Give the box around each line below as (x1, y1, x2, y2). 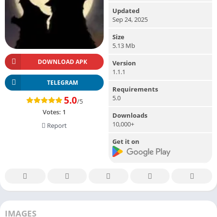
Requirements (112, 84, 158, 93)
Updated (112, 6, 139, 15)
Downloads (112, 110, 147, 120)
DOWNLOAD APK (37, 57, 87, 66)
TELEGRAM (46, 78, 78, 87)
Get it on (112, 137, 139, 146)
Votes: (43, 107, 62, 116)
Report (46, 121, 67, 130)
